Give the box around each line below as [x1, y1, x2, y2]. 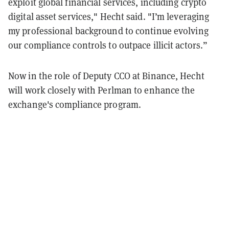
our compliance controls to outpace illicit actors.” [8, 38, 208, 51]
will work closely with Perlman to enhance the [8, 83, 195, 96]
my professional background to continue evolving [8, 24, 209, 37]
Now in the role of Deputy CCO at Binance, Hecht [8, 69, 204, 82]
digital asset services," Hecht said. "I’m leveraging [8, 10, 210, 22]
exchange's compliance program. [8, 98, 142, 110]
